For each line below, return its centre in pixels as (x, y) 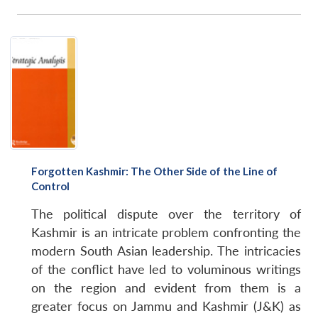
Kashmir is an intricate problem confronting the (166, 232)
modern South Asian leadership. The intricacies (166, 251)
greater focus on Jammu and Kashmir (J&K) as (166, 306)
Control (50, 186)
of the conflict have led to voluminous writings (166, 269)
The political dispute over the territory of (166, 214)
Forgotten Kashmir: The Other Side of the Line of (154, 171)
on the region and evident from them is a (166, 287)
